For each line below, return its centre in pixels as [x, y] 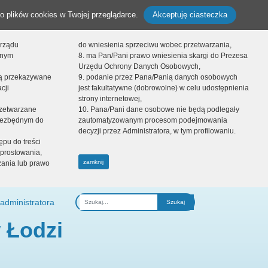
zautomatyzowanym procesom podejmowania [153, 120]
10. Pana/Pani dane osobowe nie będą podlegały [159, 109]
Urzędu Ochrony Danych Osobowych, [139, 66]
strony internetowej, [110, 99]
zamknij [94, 162]
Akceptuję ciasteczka [190, 15]
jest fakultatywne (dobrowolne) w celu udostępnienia [163, 88]
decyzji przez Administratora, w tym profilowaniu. [157, 131]
